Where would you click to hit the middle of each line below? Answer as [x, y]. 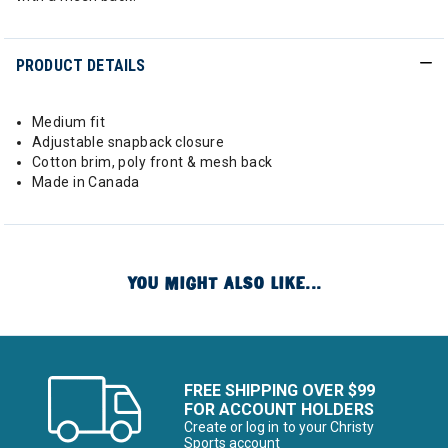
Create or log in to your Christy [279, 427]
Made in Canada [86, 182]
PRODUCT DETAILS [81, 65]
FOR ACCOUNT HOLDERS [279, 409]
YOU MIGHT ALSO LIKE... [224, 283]
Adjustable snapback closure [128, 142]
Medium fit [69, 122]
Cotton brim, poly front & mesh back [152, 162]
